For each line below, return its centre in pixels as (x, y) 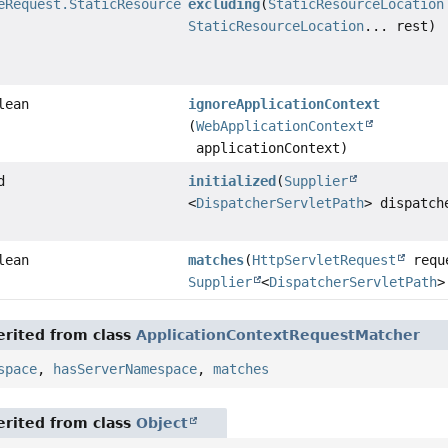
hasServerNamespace (125, 369)
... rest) (400, 26)
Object (162, 423)
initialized (232, 181)
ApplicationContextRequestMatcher (278, 335)
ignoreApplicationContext (284, 104)
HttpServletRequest (324, 260)
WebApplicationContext (280, 126)
